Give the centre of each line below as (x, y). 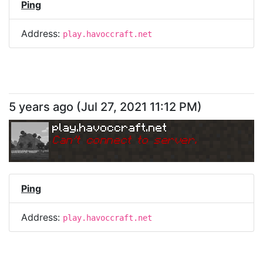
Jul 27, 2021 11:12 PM (139, 107)
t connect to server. (136, 139)
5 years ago (41, 107)
